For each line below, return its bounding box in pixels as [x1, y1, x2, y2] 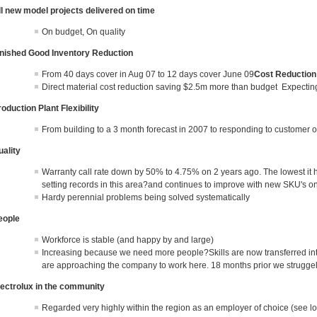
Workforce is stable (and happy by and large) [42, 235, 214, 245]
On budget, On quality [42, 27, 126, 37]
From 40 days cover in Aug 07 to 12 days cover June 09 [42, 69, 255, 79]
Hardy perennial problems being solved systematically [42, 192, 250, 202]
